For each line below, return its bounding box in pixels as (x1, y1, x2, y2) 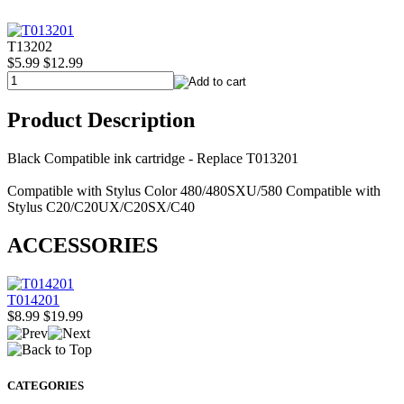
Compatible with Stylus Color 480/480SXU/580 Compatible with (7, 183, 381, 199)
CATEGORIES (7, 378, 84, 392)
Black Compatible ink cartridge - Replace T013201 (7, 151, 298, 167)
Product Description (7, 108, 195, 133)
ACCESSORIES (7, 234, 158, 258)
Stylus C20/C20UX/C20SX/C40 (7, 199, 195, 216)
